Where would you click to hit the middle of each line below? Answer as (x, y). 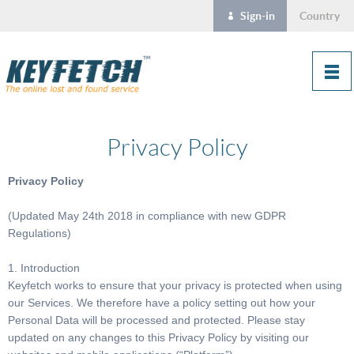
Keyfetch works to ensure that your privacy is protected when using (175, 285)
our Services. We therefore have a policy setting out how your (162, 303)
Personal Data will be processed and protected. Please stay (156, 320)
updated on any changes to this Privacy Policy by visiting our (158, 337)
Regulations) (40, 233)
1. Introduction (44, 268)
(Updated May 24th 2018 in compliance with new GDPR (147, 216)
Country (320, 16)
